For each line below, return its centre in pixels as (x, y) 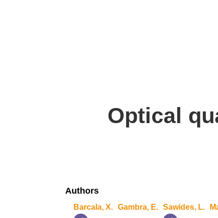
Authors (82, 191)
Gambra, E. (138, 207)
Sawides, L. (184, 207)
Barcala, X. (93, 207)
